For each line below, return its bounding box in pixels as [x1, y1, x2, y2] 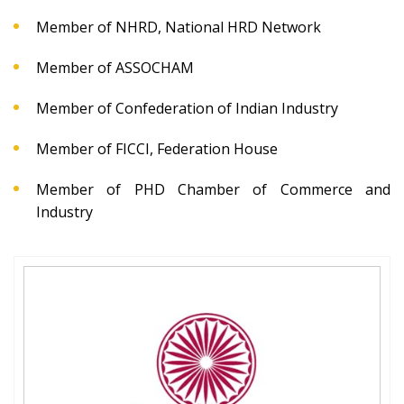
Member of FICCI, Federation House [36, 138, 278, 159]
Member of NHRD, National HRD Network [36, 16, 321, 37]
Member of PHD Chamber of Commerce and [36, 179, 390, 199]
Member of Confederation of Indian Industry [36, 97, 338, 118]
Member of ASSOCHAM [36, 57, 194, 78]
